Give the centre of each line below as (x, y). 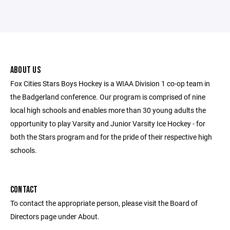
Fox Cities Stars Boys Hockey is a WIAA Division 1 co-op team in (110, 83)
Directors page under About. (55, 216)
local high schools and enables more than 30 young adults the (108, 110)
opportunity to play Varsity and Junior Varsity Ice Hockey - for (108, 123)
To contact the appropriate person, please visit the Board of (104, 203)
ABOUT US (25, 70)
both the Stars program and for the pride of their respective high (111, 137)
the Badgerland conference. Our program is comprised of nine (108, 97)
